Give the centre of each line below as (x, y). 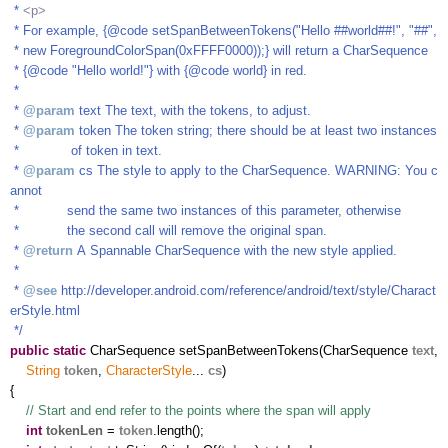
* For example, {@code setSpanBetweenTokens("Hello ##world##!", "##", (223, 30)
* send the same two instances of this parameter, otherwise (205, 210)
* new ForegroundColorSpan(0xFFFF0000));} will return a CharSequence (219, 50)
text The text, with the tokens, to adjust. (193, 110)
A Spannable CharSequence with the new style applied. (235, 250)
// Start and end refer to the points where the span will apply (198, 410)
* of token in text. (86, 150)
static (69, 350)
